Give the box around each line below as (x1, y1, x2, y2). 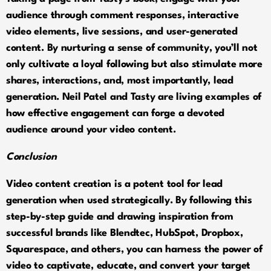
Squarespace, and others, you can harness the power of (6, 244, 263, 255)
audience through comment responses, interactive (6, 10, 239, 21)
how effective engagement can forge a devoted (6, 108, 225, 119)
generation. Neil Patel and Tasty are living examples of (6, 91, 262, 102)
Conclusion (6, 151, 57, 162)
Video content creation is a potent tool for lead (6, 178, 223, 189)
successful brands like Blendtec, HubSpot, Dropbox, (6, 227, 243, 238)
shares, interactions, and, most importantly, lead (6, 75, 233, 86)
